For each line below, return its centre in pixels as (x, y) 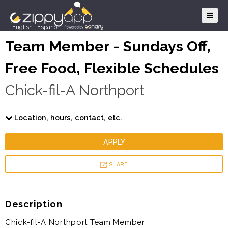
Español (48, 27)
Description (34, 204)
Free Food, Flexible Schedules (112, 68)
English (22, 27)
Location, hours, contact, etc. (67, 117)
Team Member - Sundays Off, (108, 46)
